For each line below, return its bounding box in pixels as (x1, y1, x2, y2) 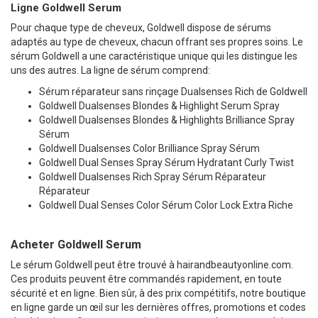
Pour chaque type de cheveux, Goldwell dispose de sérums (11, 21, 271, 33)
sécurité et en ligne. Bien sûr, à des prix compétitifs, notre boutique (11, 287, 306, 299)
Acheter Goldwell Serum (11, 237, 141, 251)
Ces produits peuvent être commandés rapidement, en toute (11, 273, 282, 285)
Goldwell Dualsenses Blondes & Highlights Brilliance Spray (39, 114, 295, 126)
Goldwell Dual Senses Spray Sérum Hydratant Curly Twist (39, 156, 294, 168)
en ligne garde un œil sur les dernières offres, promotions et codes (11, 301, 306, 313)
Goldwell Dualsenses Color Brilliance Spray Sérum (39, 142, 260, 154)
